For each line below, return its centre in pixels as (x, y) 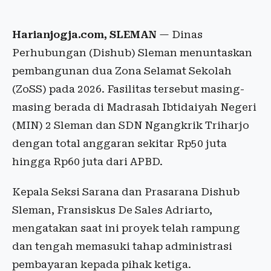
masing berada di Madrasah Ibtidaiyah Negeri (134, 107)
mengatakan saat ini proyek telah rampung (126, 228)
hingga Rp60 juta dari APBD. (87, 162)
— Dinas (180, 34)
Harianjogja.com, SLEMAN (84, 34)
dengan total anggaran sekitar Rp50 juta (119, 143)
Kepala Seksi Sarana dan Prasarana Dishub (126, 192)
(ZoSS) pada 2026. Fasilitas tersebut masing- (128, 89)
